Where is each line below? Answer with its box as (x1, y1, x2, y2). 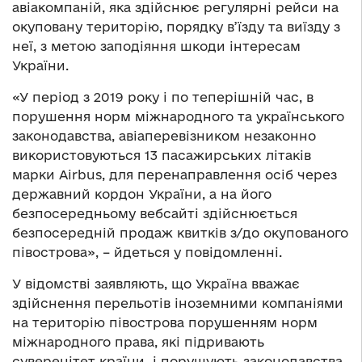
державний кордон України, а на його (12, 186, 271, 201)
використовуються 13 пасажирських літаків (12, 147, 311, 162)
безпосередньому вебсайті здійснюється (12, 205, 297, 221)
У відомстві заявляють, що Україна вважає (12, 276, 300, 291)
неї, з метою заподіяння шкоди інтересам (12, 38, 301, 53)
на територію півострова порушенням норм (12, 314, 318, 330)
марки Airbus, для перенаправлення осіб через (12, 166, 337, 182)
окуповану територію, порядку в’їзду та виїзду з (12, 19, 340, 34)
